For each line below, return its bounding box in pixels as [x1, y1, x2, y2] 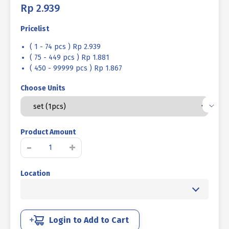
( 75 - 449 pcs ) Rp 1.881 [30, 53, 109, 62]
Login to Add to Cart [49, 215, 129, 225]
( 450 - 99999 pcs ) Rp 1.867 [30, 63, 122, 73]
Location [20, 169, 50, 178]
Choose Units [20, 84, 65, 93]
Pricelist [20, 24, 49, 33]
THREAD [33, 192, 59, 201]
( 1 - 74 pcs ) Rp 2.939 [30, 42, 101, 51]
